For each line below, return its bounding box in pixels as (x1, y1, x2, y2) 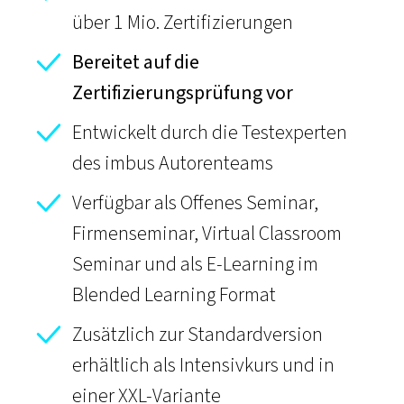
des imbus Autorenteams (72, 149, 273, 178)
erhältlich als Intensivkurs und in (72, 351, 335, 380)
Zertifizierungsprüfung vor (72, 78, 293, 107)
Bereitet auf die (72, 48, 199, 77)
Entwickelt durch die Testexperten (72, 118, 347, 147)
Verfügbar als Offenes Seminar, (72, 188, 318, 217)
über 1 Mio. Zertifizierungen (72, 8, 293, 37)
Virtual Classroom (202, 219, 342, 248)
